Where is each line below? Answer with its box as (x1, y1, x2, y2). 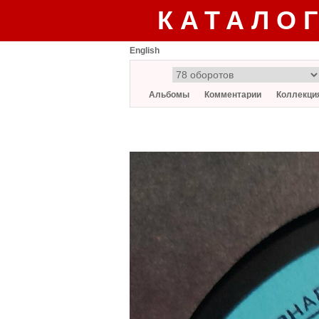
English (130, 46, 159, 56)
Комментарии (204, 90, 261, 100)
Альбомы (149, 90, 189, 100)
